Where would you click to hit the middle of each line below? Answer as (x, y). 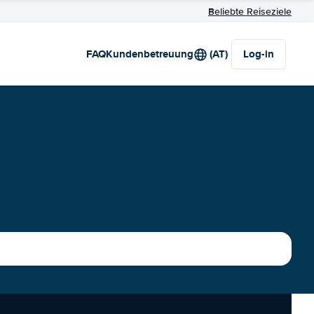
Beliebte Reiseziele (250, 11)
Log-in (259, 54)
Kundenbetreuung (150, 54)
